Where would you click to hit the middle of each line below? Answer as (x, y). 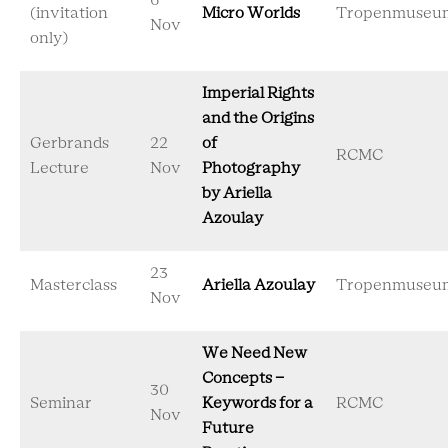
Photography (251, 168)
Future (228, 428)
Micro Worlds (251, 13)
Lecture (59, 168)
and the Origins (258, 118)
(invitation (69, 13)
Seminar (61, 403)
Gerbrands (69, 143)
